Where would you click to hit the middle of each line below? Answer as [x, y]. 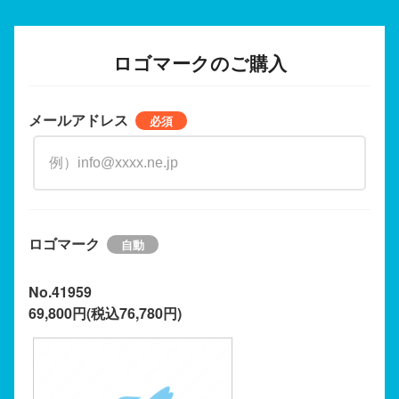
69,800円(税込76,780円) [105, 313]
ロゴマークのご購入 [199, 62]
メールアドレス [78, 119]
